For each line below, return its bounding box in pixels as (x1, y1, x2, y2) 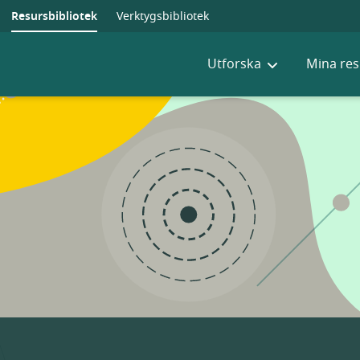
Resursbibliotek (10, 8, 97, 25)
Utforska (207, 55, 261, 74)
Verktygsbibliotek (116, 8, 209, 25)
